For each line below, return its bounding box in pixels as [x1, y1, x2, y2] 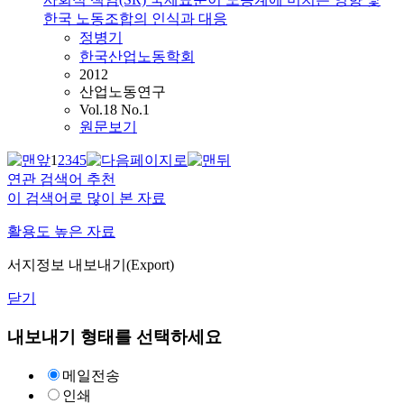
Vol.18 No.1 [79, 102, 150, 118]
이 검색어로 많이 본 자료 [7, 190, 166, 207]
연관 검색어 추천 [7, 171, 115, 188]
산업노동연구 [79, 84, 166, 100]
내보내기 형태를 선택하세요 [7, 327, 222, 347]
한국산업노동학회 [79, 49, 195, 65]
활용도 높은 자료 [7, 224, 115, 240]
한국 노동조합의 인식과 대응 [43, 11, 227, 27]
